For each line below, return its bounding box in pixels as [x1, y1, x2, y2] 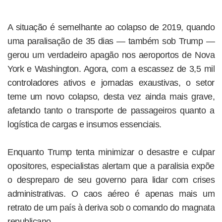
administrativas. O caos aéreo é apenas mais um [7, 189, 215, 199]
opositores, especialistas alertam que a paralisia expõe [7, 161, 215, 171]
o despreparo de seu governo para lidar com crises [7, 175, 215, 185]
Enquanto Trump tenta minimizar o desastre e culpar [7, 147, 215, 158]
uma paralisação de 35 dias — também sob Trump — [7, 36, 215, 47]
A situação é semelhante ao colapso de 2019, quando [7, 22, 215, 33]
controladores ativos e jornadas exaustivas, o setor [7, 78, 215, 88]
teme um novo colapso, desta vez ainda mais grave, [7, 92, 215, 102]
